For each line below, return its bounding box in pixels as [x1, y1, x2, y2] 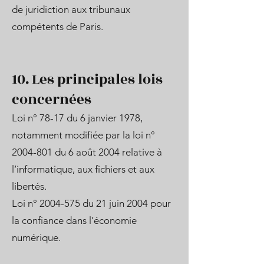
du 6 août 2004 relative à [52, 146, 162, 158]
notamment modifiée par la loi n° [12, 129, 155, 141]
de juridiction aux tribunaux [12, 4, 130, 15]
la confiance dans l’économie [12, 214, 137, 226]
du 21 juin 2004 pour [80, 197, 171, 209]
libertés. [12, 180, 47, 192]
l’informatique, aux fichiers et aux [12, 163, 154, 175]
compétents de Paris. [12, 21, 103, 32]
